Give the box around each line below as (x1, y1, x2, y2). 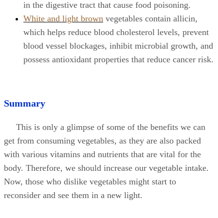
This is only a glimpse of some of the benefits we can (4, 122, 205, 132)
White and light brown (23, 14, 103, 24)
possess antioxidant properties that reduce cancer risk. (23, 54, 214, 65)
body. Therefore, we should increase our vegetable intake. (4, 163, 209, 173)
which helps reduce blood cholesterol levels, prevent (23, 27, 209, 37)
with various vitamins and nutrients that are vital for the (4, 149, 201, 159)
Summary (4, 97, 45, 109)
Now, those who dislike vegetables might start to (4, 176, 176, 186)
